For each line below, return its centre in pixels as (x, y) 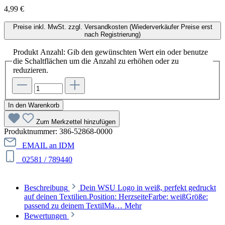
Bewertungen (46, 216)
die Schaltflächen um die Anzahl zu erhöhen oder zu (96, 61)
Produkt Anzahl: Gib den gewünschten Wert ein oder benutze (110, 52)
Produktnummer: (32, 132)
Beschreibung (46, 188)
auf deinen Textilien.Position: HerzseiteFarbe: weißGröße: (116, 197)
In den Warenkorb (34, 105)
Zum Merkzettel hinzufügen (76, 122)
